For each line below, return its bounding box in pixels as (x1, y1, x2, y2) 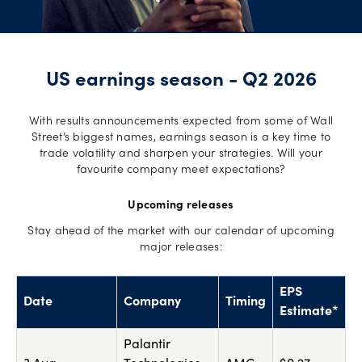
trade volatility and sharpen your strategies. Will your (40, 149, 322, 161)
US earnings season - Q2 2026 (45, 72, 317, 92)
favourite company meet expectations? (76, 165, 286, 177)
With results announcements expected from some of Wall (28, 116, 334, 128)
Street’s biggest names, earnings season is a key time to (32, 133, 330, 145)
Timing (225, 296, 266, 309)
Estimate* (280, 305, 339, 319)
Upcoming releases (128, 200, 234, 213)
